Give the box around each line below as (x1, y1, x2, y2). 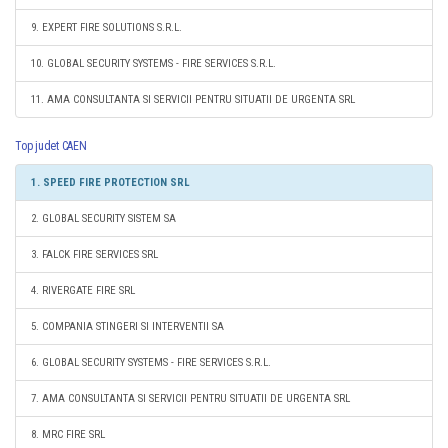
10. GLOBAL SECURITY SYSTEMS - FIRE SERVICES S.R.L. (31, 57, 276, 70)
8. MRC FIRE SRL (31, 428, 105, 441)
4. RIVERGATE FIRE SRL (31, 284, 135, 297)
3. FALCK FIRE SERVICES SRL (31, 248, 158, 261)
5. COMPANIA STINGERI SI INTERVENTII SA (31, 320, 224, 333)
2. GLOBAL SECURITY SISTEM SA (31, 212, 176, 225)
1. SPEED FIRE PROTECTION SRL (31, 176, 190, 189)
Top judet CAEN (15, 139, 87, 153)
